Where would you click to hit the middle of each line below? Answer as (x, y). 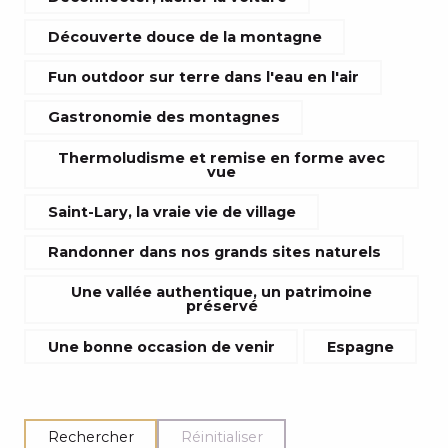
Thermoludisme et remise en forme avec (221, 157)
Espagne (360, 346)
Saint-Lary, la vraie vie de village (171, 211)
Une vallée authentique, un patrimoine (221, 292)
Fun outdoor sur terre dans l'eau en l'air (203, 77)
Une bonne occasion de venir (161, 346)
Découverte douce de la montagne (184, 36)
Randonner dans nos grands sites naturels (214, 252)
